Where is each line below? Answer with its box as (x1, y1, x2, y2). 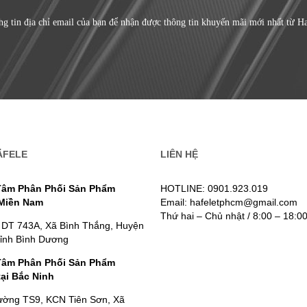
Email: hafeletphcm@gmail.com (160, 197, 297, 208)
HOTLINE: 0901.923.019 (160, 183, 268, 195)
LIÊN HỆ (160, 149, 198, 160)
